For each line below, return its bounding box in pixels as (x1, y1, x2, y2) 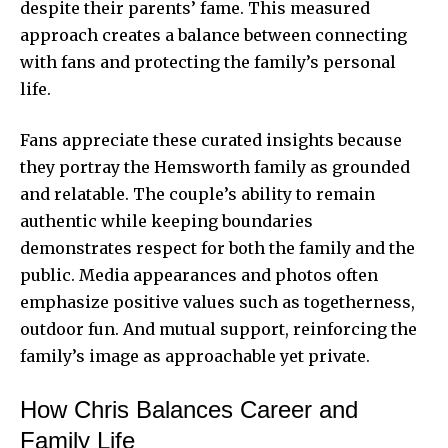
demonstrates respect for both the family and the (20, 237, 415, 258)
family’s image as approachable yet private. (20, 345, 370, 366)
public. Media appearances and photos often (20, 264, 378, 285)
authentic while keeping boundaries (20, 210, 313, 231)
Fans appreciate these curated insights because (20, 129, 402, 150)
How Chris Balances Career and (20, 395, 358, 423)
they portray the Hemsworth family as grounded (20, 156, 410, 177)
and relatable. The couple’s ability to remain (20, 183, 375, 204)
